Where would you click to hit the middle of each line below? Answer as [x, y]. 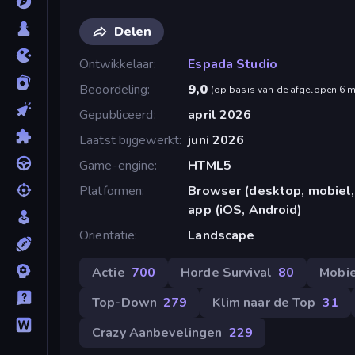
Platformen [111, 191]
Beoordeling [114, 90]
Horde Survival [226, 273]
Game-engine [117, 166]
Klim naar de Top [264, 303]
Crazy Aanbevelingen [157, 333]
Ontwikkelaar [116, 65]
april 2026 [220, 115]
